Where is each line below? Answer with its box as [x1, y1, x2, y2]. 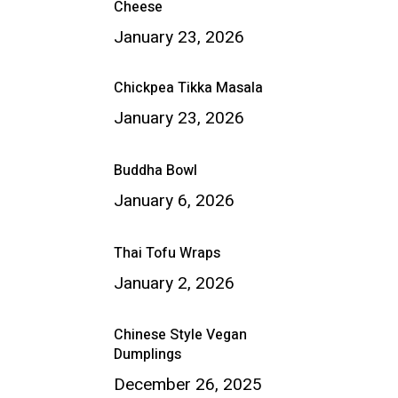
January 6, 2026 [113, 188, 235, 214]
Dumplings [113, 343, 181, 365]
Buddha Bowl [113, 160, 197, 182]
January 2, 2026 [113, 271, 235, 297]
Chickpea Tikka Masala [113, 77, 263, 99]
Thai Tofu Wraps [113, 243, 220, 265]
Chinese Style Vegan [113, 323, 247, 346]
